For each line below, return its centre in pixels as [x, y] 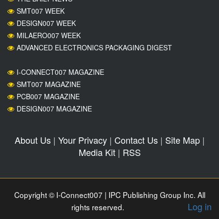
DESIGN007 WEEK [46, 23]
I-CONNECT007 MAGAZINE [60, 72]
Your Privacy [82, 140]
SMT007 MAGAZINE [49, 84]
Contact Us [136, 140]
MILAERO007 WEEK [49, 35]
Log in [200, 206]
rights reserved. [98, 207]
